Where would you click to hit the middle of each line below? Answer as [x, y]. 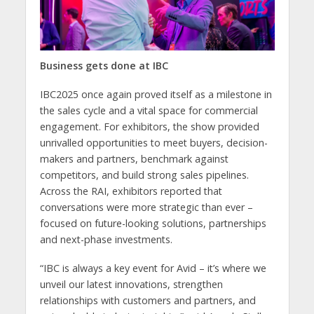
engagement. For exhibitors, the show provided [149, 127]
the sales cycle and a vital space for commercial [149, 111]
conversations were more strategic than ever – [146, 207]
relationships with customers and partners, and [148, 301]
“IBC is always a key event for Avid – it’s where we [153, 268]
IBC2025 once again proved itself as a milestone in [156, 95]
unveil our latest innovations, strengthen [131, 285]
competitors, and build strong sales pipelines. [144, 175]
